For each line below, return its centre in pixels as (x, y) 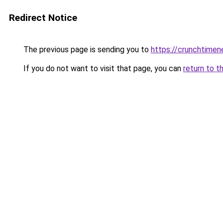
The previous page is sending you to (86, 50)
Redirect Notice (43, 18)
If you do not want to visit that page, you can (102, 68)
